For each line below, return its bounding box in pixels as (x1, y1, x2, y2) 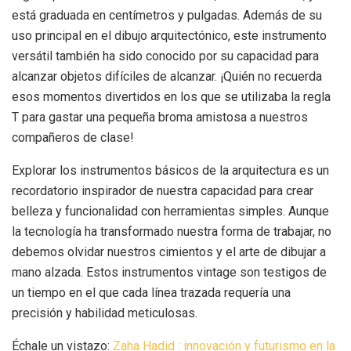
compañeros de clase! (12, 129, 134, 145)
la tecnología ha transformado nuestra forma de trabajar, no (12, 223, 331, 239)
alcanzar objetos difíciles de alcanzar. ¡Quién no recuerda (12, 68, 322, 84)
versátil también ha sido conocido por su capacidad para (12, 48, 319, 63)
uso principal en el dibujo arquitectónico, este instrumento (12, 27, 327, 43)
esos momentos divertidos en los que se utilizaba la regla (12, 89, 331, 104)
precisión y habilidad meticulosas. (12, 305, 197, 320)
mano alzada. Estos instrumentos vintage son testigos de (12, 264, 327, 280)
